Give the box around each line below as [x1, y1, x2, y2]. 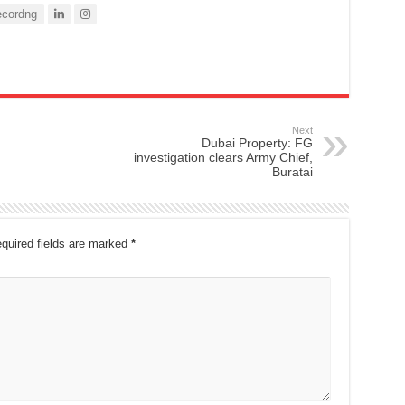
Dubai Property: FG [201, 135, 313, 150]
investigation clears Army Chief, [133, 149, 313, 165]
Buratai [271, 164, 313, 179]
